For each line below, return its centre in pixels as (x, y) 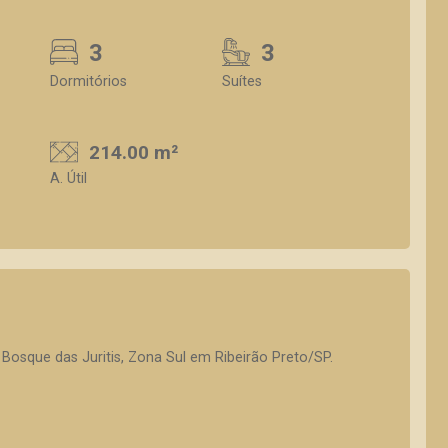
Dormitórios (88, 81)
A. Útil (68, 178)
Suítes (242, 81)
